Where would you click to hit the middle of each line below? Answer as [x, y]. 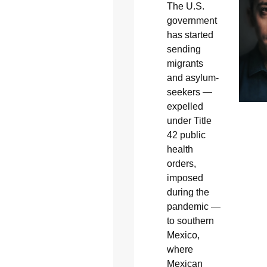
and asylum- [193, 77]
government [192, 20]
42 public [186, 135]
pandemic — [193, 206]
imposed [185, 178]
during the [188, 192]
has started [190, 35]
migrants [185, 63]
